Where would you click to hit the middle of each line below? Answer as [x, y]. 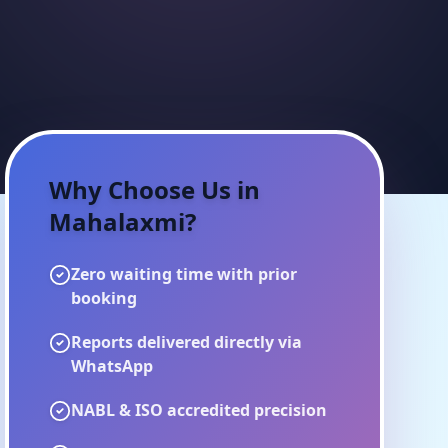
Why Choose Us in [155, 189]
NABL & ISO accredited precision [199, 410]
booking [104, 298]
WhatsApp [112, 366]
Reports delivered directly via [187, 342]
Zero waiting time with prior [184, 274]
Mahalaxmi [117, 221]
